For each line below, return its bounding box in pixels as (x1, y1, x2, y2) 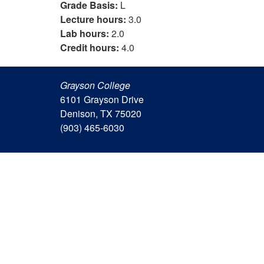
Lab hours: (60, 27, 109, 40)
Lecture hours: (60, 12, 126, 26)
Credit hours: (60, 41, 119, 54)
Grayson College (60, 78, 130, 92)
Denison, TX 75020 (60, 107, 141, 120)
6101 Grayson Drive (60, 93, 144, 106)
